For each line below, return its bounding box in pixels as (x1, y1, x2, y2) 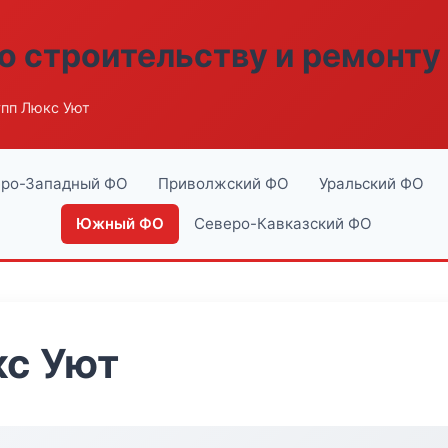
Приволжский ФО (158, 174, 289, 193)
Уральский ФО (319, 174, 424, 193)
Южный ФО (76, 214, 164, 233)
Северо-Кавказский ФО (194, 214, 372, 233)
